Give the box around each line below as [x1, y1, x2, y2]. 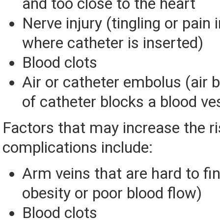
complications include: [2, 138, 153, 157]
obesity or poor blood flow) [22, 184, 202, 203]
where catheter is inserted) [22, 34, 203, 53]
